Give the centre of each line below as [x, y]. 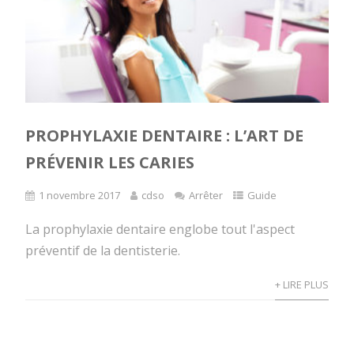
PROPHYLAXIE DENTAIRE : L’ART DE [165, 135]
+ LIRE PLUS [301, 284]
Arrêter [206, 195]
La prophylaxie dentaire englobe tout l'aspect [160, 229]
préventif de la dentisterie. [103, 250]
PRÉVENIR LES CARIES [110, 162]
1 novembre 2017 [80, 195]
